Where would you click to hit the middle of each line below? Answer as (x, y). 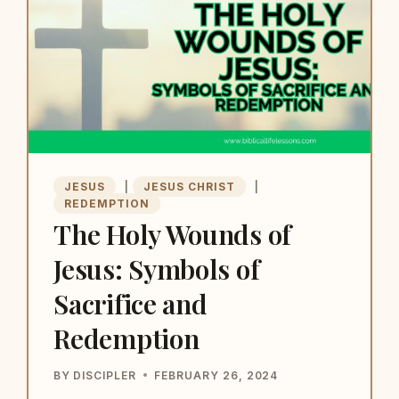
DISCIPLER (105, 375)
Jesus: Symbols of (157, 269)
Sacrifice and (130, 303)
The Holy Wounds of (172, 234)
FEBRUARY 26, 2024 (216, 375)
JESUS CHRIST (189, 186)
